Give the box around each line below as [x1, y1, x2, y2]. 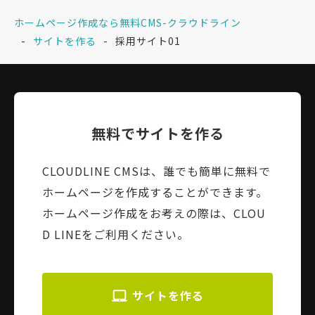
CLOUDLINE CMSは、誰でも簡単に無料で [42, 162, 271, 179]
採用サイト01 [115, 33, 181, 48]
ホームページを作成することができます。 [42, 183, 268, 200]
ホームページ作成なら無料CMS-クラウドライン [14, 15, 241, 30]
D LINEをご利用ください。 [42, 225, 189, 243]
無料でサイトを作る [91, 122, 224, 143]
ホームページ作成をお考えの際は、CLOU [42, 204, 266, 221]
